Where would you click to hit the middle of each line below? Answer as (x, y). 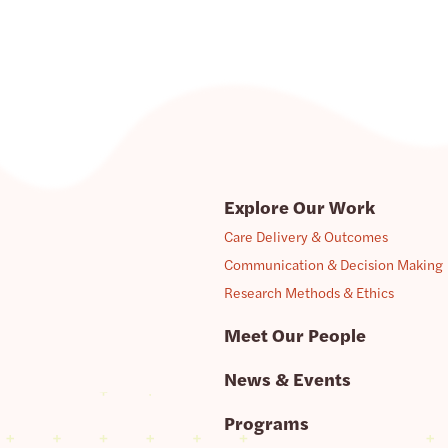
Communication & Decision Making (333, 264)
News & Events (287, 378)
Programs (266, 422)
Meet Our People (295, 334)
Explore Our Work (299, 206)
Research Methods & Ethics (309, 292)
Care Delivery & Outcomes (306, 236)
